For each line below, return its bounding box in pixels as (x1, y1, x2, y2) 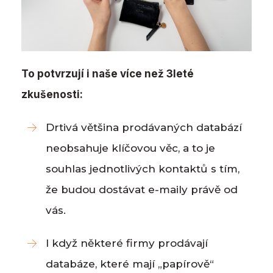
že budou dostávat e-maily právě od (46, 183, 238, 196)
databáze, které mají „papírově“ (46, 258, 214, 271)
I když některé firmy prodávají (46, 237, 208, 250)
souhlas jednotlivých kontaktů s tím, (46, 163, 239, 175)
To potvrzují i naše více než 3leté (21, 68, 194, 80)
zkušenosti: (21, 88, 83, 101)
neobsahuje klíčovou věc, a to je (46, 142, 215, 155)
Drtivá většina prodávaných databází (46, 121, 242, 134)
